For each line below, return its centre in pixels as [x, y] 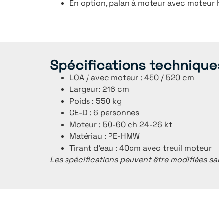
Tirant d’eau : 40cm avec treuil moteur [141, 148]
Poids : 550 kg [96, 101]
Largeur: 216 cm [99, 89]
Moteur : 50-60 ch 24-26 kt [121, 125]
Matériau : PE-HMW [105, 136]
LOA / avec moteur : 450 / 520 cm [132, 78]
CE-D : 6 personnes [104, 113]
